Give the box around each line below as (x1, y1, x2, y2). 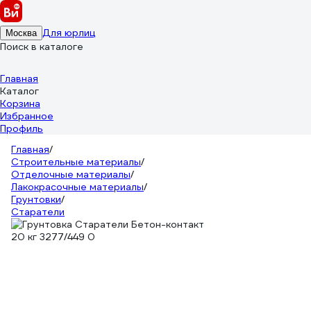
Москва (6, 28, 37, 38)
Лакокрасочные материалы (11, 180, 144, 193)
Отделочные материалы (11, 168, 131, 180)
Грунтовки (11, 193, 61, 205)
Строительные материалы (11, 155, 141, 168)
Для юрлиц (42, 26, 96, 39)
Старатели (11, 205, 65, 218)
